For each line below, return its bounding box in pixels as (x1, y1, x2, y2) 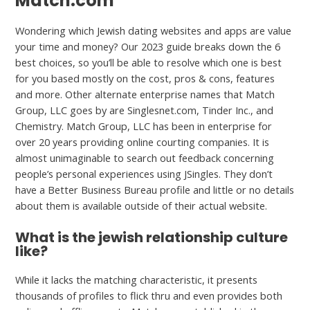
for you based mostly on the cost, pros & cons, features (15, 71, 275, 86)
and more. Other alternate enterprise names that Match (15, 87, 275, 102)
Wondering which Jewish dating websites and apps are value (15, 24, 292, 38)
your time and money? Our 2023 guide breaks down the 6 (15, 39, 281, 54)
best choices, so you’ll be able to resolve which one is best (15, 55, 282, 70)
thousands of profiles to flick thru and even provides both (15, 288, 283, 302)
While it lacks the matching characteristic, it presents (15, 272, 258, 286)
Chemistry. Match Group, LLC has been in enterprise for (15, 119, 273, 134)
